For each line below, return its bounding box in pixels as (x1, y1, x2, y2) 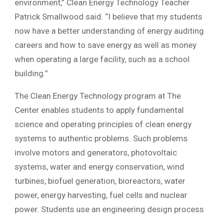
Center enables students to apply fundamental (15, 105, 184, 115)
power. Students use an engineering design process (15, 204, 204, 214)
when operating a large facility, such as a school (15, 54, 190, 64)
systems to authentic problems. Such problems (15, 133, 188, 143)
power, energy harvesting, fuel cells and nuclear (15, 190, 187, 200)
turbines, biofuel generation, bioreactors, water (15, 175, 185, 186)
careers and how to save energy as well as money (15, 40, 197, 50)
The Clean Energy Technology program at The (15, 90, 181, 101)
